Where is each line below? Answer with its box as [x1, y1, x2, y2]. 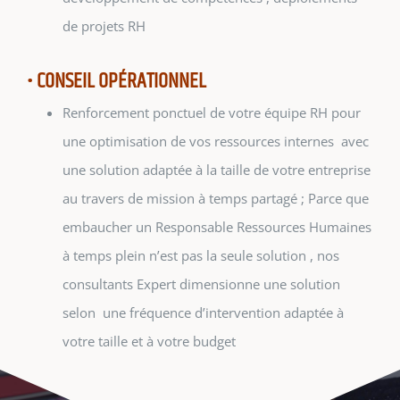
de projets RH [62, 17, 146, 36]
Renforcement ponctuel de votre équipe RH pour [62, 104, 361, 122]
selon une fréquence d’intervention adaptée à [62, 304, 344, 322]
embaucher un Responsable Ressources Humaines [62, 218, 371, 237]
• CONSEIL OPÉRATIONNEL [27, 65, 205, 98]
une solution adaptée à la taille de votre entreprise [62, 161, 371, 179]
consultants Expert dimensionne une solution [62, 275, 340, 294]
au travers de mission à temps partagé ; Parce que [62, 189, 369, 208]
